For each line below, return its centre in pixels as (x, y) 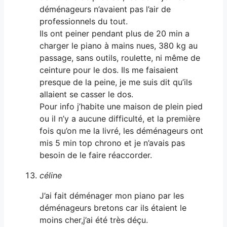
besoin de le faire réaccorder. (96, 155)
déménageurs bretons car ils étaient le (113, 207)
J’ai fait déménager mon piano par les (112, 195)
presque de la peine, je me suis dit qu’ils (116, 82)
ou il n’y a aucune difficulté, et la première (120, 118)
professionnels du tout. (84, 21)
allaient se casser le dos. (86, 94)
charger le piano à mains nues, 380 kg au (119, 45)
